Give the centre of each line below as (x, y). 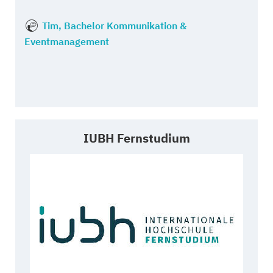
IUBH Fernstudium (136, 138)
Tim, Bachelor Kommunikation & (114, 25)
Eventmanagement (67, 41)
